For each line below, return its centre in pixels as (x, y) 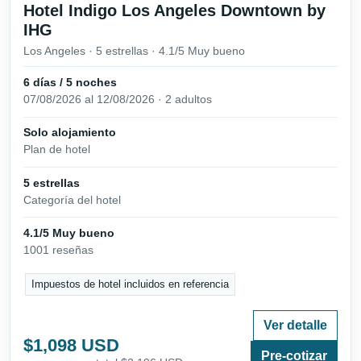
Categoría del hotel (72, 199)
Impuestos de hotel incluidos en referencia (131, 284)
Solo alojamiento (70, 133)
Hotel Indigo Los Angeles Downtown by (174, 11)
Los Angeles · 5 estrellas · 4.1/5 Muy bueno (134, 51)
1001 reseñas (58, 249)
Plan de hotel (57, 149)
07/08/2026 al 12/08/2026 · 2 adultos (118, 100)
